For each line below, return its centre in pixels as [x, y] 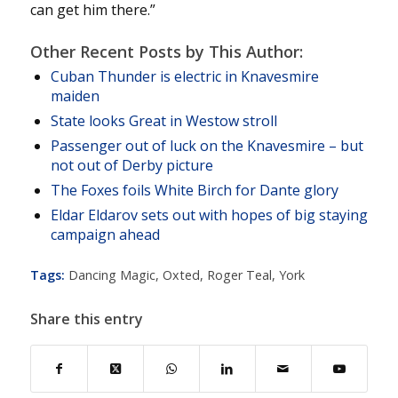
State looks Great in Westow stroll [163, 121]
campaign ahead [105, 235]
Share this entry [86, 319]
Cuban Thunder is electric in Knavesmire [184, 77]
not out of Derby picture [131, 166]
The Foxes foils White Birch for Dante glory [194, 191]
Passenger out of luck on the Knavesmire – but [207, 146]
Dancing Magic [111, 275]
